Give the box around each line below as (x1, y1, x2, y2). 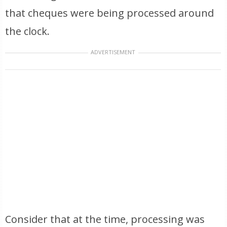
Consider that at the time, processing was (5, 212, 205, 226)
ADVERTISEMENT (91, 48, 136, 56)
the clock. (5, 24, 50, 38)
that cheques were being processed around (5, 6, 214, 20)
